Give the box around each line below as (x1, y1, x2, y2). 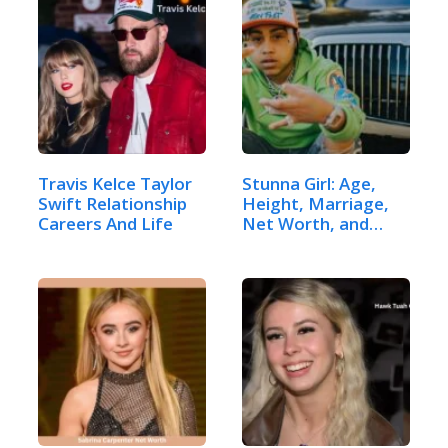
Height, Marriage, (242, 191, 389, 215)
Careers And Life (38, 211, 173, 235)
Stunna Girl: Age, (242, 171, 376, 195)
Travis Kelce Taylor (38, 171, 192, 195)
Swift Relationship (38, 191, 187, 215)
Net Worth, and (242, 211, 369, 235)
